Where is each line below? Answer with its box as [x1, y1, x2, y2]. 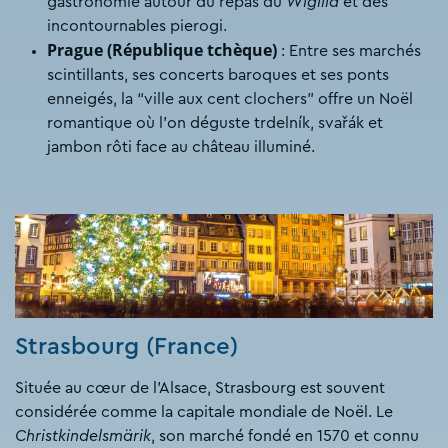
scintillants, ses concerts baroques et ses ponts [47, 66, 389, 83]
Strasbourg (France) [15, 335, 238, 360]
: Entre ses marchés [277, 42, 421, 59]
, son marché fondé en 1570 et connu [151, 428, 419, 445]
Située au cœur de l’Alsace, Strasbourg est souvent [15, 380, 385, 397]
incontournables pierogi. [47, 17, 227, 34]
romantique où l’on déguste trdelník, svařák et [47, 114, 383, 131]
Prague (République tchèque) [47, 38, 277, 61]
